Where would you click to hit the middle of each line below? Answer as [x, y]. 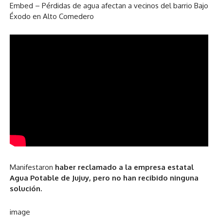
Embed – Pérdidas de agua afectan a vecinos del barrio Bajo [109, 6]
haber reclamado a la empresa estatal [124, 167]
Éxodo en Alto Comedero [52, 17]
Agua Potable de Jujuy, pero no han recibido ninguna [104, 178]
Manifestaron [32, 167]
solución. [26, 188]
